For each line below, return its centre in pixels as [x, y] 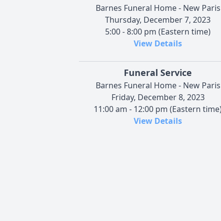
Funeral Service [158, 72]
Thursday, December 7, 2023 [158, 19]
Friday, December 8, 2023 [158, 97]
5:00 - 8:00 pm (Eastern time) [158, 31]
